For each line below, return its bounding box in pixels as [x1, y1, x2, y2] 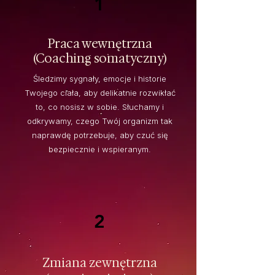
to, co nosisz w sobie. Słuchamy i [36, 102, 164, 112]
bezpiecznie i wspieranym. [48, 144, 151, 155]
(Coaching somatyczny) [33, 50, 167, 67]
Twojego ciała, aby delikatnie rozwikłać [24, 88, 176, 98]
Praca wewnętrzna [47, 36, 152, 52]
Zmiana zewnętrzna [42, 255, 157, 271]
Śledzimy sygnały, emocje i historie [33, 74, 166, 84]
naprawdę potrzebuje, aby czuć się [31, 130, 168, 141]
